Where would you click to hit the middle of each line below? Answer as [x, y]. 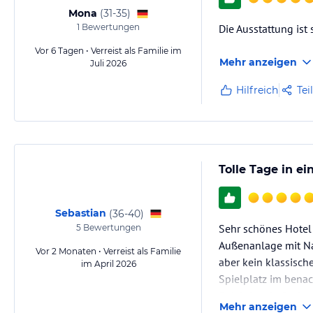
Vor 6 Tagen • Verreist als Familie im [108, 51]
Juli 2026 [108, 63]
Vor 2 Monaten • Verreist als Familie [108, 251]
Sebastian [80, 213]
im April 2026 [108, 264]
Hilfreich [257, 90]
